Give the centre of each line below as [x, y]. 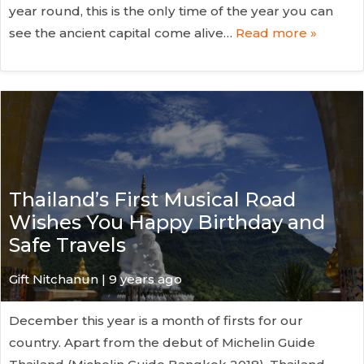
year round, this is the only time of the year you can [171, 11]
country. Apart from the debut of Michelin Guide [162, 342]
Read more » [276, 33]
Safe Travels [67, 245]
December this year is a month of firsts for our [156, 320]
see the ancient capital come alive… [122, 33]
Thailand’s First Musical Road [152, 199]
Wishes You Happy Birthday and [167, 222]
